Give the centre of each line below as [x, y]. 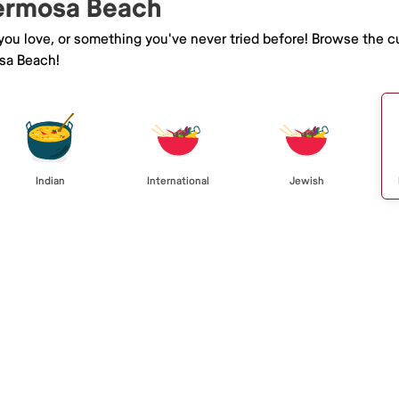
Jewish [306, 181]
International [178, 181]
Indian [50, 181]
